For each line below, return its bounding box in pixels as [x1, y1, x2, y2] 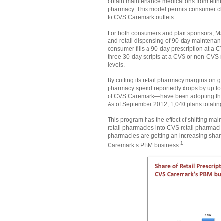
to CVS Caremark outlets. [108, 13, 175, 21]
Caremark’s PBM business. [108, 141, 180, 148]
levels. [108, 61, 125, 68]
